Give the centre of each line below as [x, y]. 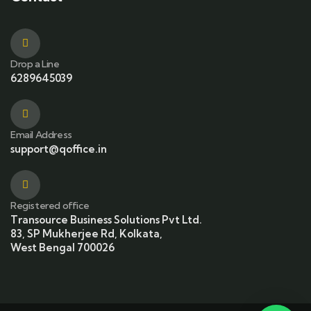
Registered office [50, 206]
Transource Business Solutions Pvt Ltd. [106, 220]
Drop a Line [35, 64]
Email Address [41, 135]
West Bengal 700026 [62, 248]
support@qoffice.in [59, 149]
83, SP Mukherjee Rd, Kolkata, [86, 234]
